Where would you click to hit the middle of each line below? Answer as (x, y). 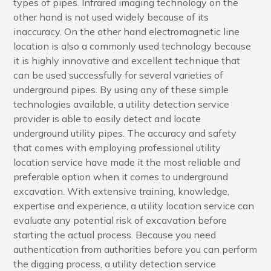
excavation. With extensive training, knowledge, (122, 191)
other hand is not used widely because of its (111, 17)
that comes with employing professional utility (117, 147)
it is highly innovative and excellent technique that (127, 60)
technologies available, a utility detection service (122, 104)
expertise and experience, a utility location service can (134, 205)
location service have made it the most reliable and (127, 162)
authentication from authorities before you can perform (135, 249)
